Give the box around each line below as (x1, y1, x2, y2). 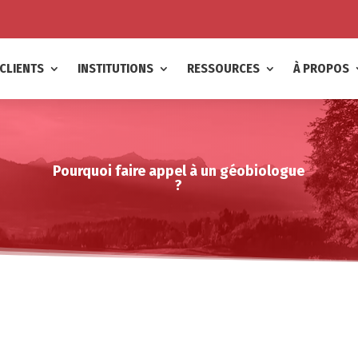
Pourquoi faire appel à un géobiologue (53, 161, 305, 180)
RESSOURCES (186, 61, 260, 76)
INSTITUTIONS (77, 61, 153, 76)
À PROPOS (292, 61, 349, 76)
